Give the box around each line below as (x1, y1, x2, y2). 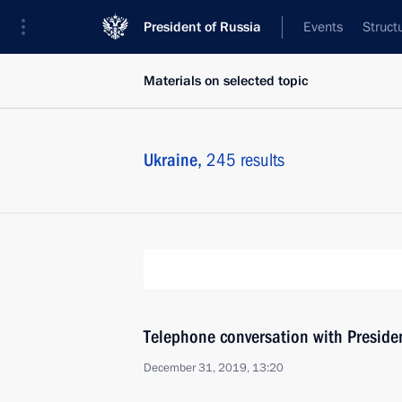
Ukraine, (144, 149, 206, 170)
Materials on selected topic (144, 72, 309, 90)
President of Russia (144, 18, 261, 36)
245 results (206, 149, 284, 170)
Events (303, 18, 343, 36)
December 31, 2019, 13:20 (144, 360, 284, 376)
